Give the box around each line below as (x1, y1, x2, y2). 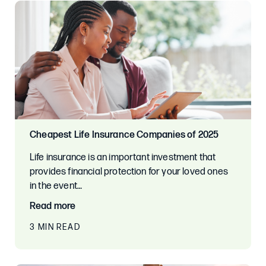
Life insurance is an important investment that (30, 152, 216, 164)
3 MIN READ (30, 222, 80, 233)
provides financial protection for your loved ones (30, 166, 228, 178)
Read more (30, 201, 76, 213)
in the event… (30, 180, 83, 192)
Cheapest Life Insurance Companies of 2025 (30, 129, 219, 141)
